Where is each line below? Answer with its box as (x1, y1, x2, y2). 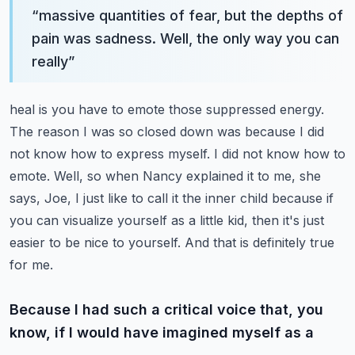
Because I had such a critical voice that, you (10, 301, 323, 318)
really (32, 53, 68, 70)
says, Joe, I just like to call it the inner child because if (10, 190, 334, 206)
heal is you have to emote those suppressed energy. (10, 101, 324, 117)
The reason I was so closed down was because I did (10, 124, 324, 139)
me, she (273, 168, 321, 184)
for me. (10, 257, 53, 273)
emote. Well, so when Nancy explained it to (10, 168, 269, 184)
